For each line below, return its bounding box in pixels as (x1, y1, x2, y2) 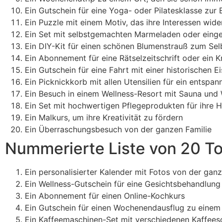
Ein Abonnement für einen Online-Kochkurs (25, 190, 185, 201)
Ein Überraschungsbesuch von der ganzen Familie (25, 124, 212, 134)
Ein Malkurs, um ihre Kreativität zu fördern (25, 112, 183, 122)
